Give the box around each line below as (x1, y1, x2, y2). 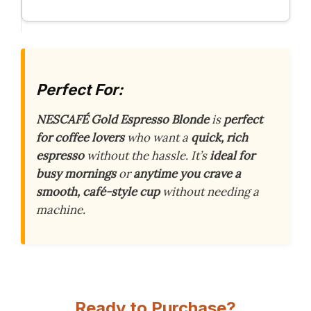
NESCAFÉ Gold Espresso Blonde (36, 112, 209, 128)
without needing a (160, 184, 259, 200)
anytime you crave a (133, 166, 241, 182)
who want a (124, 130, 191, 146)
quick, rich (191, 130, 248, 146)
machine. (36, 202, 85, 218)
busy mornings (36, 166, 116, 182)
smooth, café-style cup (36, 184, 160, 200)
